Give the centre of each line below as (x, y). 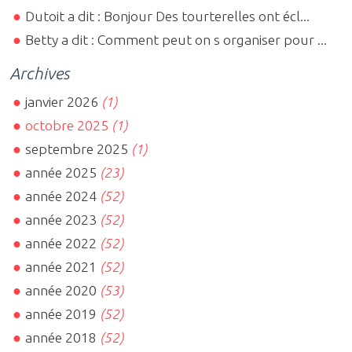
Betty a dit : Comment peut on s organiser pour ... (176, 39)
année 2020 (61, 291)
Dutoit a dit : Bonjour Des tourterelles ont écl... (168, 16)
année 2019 (61, 314)
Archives (39, 73)
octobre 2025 (67, 126)
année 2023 (61, 220)
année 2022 (61, 244)
